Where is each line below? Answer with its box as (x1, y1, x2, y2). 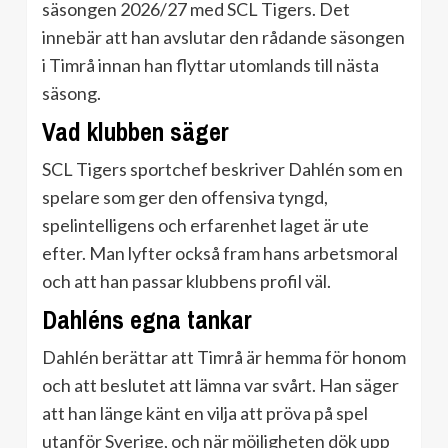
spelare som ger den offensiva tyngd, (42, 186, 328, 209)
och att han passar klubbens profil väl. (42, 270, 331, 293)
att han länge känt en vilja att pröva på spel (42, 402, 368, 425)
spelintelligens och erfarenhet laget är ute (42, 214, 369, 237)
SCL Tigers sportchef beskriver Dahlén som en (42, 158, 403, 181)
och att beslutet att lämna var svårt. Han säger (42, 374, 399, 397)
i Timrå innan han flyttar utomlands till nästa (42, 54, 379, 77)
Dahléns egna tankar (42, 303, 252, 338)
